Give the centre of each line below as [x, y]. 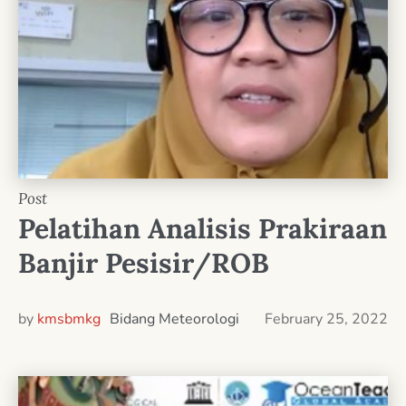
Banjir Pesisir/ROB [144, 262]
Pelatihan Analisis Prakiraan [203, 228]
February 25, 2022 [326, 319]
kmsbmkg [69, 319]
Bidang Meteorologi [174, 319]
